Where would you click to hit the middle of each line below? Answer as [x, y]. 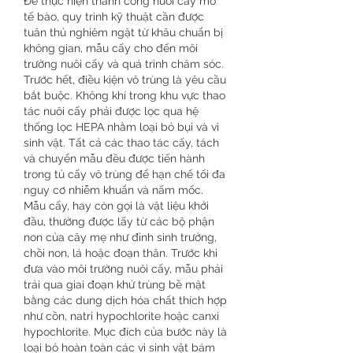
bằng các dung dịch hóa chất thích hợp [125, 300]
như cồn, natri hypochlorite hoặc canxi [121, 316]
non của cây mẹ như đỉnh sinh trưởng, [120, 237]
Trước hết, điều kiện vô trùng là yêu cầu [125, 80]
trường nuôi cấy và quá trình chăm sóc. [124, 64]
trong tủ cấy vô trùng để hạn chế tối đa [124, 174]
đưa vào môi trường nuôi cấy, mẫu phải [123, 269]
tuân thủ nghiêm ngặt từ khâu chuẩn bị [123, 32]
